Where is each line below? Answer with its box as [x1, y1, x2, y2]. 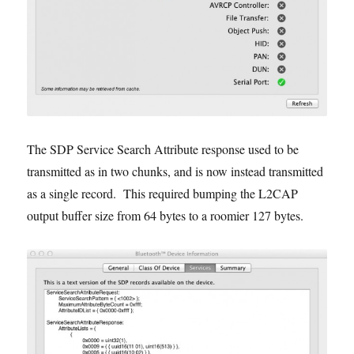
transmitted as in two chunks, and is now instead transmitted [27, 163, 324, 180]
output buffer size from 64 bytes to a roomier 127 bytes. [27, 207, 304, 224]
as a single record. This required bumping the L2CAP [27, 185, 299, 202]
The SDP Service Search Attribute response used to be [27, 141, 299, 158]
